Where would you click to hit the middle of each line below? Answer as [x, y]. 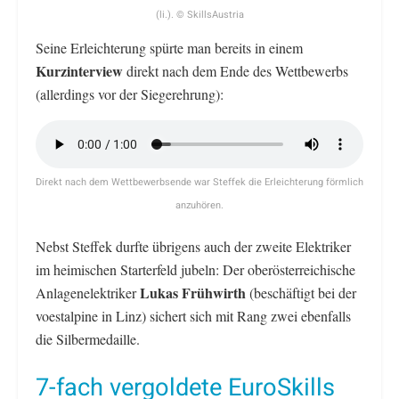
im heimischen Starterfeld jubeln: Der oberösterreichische [195, 270]
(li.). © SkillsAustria [199, 15]
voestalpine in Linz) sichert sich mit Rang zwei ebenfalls [193, 316]
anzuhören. [199, 206]
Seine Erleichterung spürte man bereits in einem [169, 48]
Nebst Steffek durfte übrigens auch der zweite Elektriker [193, 247]
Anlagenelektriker [88, 293]
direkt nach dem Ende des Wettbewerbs [237, 71]
